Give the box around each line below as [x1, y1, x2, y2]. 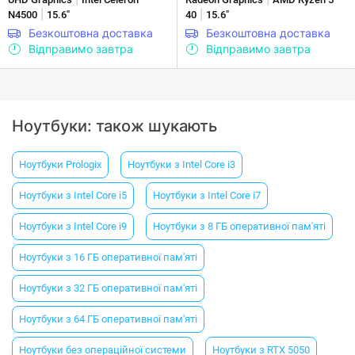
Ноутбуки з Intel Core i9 [19, 220, 127, 233]
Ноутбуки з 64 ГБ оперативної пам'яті [19, 313, 197, 326]
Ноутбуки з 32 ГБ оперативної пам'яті [19, 282, 197, 295]
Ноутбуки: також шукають [12, 116, 217, 136]
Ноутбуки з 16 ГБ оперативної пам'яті [19, 251, 197, 264]
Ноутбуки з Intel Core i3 [128, 158, 235, 171]
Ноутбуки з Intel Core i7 [153, 189, 261, 202]
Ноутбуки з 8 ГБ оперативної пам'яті [153, 220, 326, 233]
